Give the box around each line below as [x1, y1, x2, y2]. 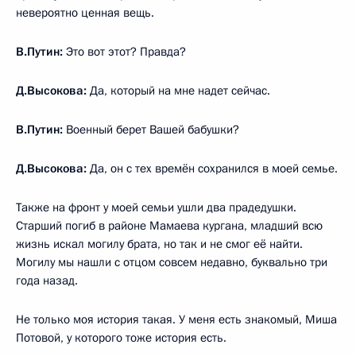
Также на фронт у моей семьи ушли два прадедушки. [16, 199, 296, 215]
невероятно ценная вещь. [16, 4, 154, 21]
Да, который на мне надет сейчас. [87, 82, 270, 99]
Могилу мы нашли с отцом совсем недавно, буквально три [16, 253, 327, 270]
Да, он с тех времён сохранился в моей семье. [87, 160, 338, 176]
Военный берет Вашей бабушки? [66, 121, 239, 137]
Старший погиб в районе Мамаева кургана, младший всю [16, 217, 323, 234]
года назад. [16, 272, 78, 288]
